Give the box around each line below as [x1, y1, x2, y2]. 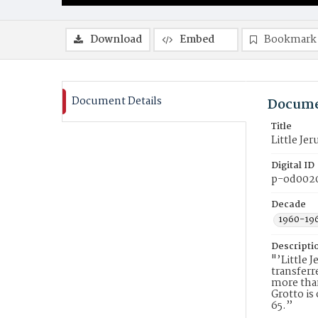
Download [90, 31, 142, 48]
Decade [271, 197, 306, 212]
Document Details [72, 93, 162, 110]
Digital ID [271, 158, 314, 173]
